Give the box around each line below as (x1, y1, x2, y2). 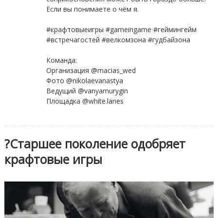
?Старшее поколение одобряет (4, 135, 185, 152)
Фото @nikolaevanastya (46, 76, 123, 86)
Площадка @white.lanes (46, 96, 124, 106)
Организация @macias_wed (46, 66, 136, 75)
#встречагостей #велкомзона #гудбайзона (46, 35, 190, 45)
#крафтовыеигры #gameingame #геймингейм (46, 25, 197, 35)
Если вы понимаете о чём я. (46, 4, 139, 14)
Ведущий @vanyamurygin (46, 86, 128, 96)
